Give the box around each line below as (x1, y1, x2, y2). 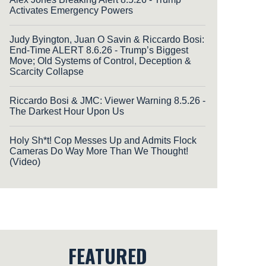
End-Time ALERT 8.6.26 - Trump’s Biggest (9, 45, 188, 55)
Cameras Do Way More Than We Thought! (9, 145, 188, 156)
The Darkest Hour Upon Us (9, 106, 124, 116)
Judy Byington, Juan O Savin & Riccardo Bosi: (9, 34, 204, 45)
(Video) (9, 156, 40, 167)
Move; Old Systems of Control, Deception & (9, 55, 191, 66)
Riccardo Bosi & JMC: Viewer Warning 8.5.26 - (9, 95, 205, 106)
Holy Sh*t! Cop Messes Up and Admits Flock (9, 135, 197, 145)
